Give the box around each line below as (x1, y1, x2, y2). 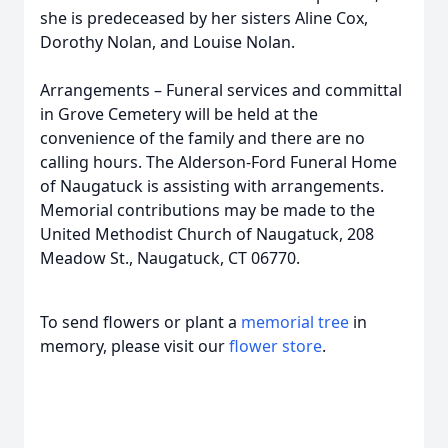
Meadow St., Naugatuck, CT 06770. (40, 247, 300, 269)
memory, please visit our (40, 335, 229, 357)
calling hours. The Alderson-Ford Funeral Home (40, 151, 397, 173)
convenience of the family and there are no (40, 127, 365, 149)
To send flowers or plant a (40, 311, 241, 333)
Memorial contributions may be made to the (40, 199, 375, 221)
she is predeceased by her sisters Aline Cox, (40, 7, 368, 29)
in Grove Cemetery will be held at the (40, 103, 318, 125)
